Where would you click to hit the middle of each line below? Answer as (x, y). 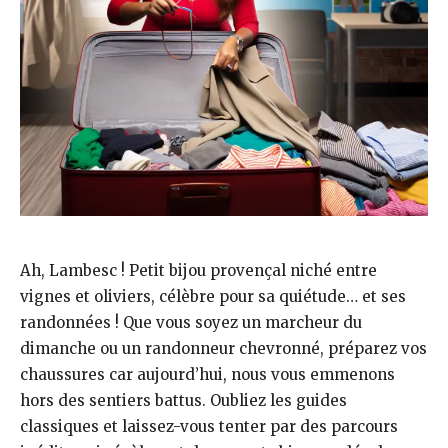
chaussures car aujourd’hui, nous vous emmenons (207, 374)
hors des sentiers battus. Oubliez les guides (183, 400)
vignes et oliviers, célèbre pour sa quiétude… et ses (213, 296)
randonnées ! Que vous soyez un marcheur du (191, 322)
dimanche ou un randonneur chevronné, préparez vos (223, 348)
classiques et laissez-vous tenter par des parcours (209, 426)
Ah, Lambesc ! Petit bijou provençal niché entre (198, 270)
